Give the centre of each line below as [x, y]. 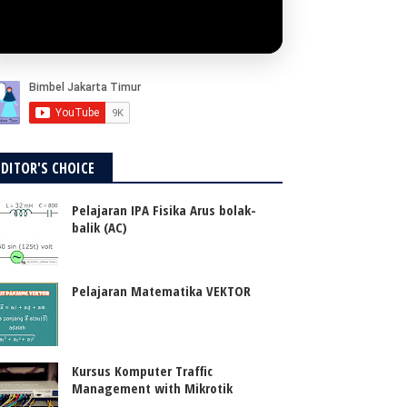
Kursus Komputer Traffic [143, 370]
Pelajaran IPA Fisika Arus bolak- [164, 210]
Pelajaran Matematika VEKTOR [162, 290]
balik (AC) [100, 228]
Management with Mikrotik [153, 387]
